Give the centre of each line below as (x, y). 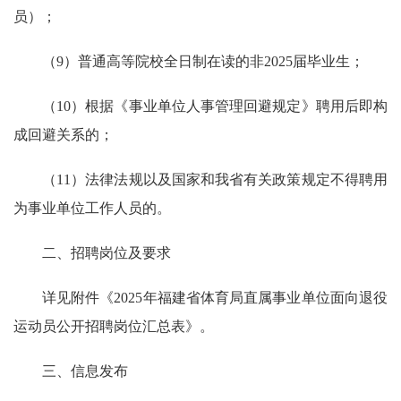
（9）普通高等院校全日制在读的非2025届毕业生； (203, 61)
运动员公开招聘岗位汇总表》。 (114, 326)
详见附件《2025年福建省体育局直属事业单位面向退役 (215, 298)
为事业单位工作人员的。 (92, 208)
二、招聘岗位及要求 (107, 253)
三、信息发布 (85, 371)
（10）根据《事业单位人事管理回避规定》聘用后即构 (215, 106)
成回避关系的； (64, 135)
